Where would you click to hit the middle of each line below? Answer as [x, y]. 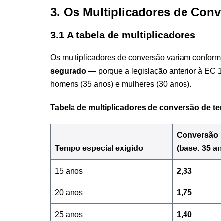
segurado [68, 71]
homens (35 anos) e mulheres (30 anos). [121, 84]
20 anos [69, 192]
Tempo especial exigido [99, 148]
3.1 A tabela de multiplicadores [123, 35]
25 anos [69, 214]
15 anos [69, 171]
